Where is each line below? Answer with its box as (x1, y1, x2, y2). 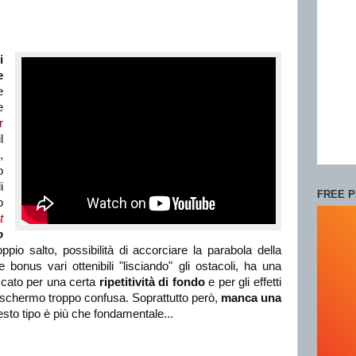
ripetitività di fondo (99, 275, 205, 288)
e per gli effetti (204, 275, 282, 288)
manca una (221, 291, 281, 304)
